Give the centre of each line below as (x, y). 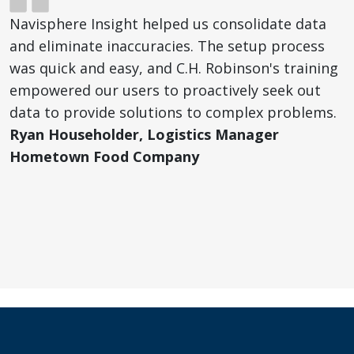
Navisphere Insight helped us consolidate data (168, 24)
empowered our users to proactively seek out (165, 90)
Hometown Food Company (104, 157)
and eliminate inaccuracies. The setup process (167, 46)
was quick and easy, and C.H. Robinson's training (174, 68)
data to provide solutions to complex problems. (173, 113)
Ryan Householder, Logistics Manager (144, 135)
